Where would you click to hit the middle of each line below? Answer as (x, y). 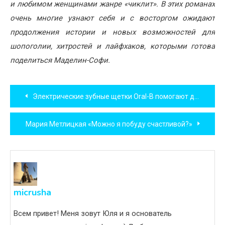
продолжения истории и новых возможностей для (113, 32)
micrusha (32, 193)
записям (39, 136)
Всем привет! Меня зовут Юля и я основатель (93, 214)
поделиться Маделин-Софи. (60, 60)
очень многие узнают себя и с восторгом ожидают (113, 18)
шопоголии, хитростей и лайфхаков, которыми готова (113, 46)
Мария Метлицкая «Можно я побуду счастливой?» (109, 124)
